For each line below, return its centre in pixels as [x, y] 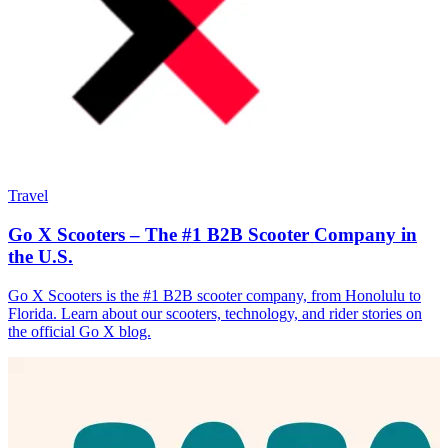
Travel [28, 196]
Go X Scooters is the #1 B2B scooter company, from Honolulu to [214, 295]
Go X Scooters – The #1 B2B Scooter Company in [212, 234]
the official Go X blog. [79, 331]
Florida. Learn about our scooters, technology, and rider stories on [215, 313]
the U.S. [40, 256]
